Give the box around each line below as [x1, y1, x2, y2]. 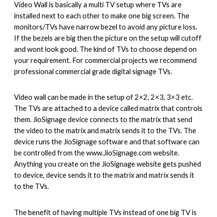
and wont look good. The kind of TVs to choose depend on [14, 45, 197, 53]
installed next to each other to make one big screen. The [14, 11, 190, 20]
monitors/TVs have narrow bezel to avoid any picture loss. [14, 22, 198, 31]
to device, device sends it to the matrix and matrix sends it [14, 171, 195, 180]
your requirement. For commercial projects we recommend [14, 56, 197, 64]
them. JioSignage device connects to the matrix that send [14, 115, 193, 124]
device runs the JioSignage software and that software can [14, 138, 200, 146]
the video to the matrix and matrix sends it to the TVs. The [14, 126, 197, 135]
